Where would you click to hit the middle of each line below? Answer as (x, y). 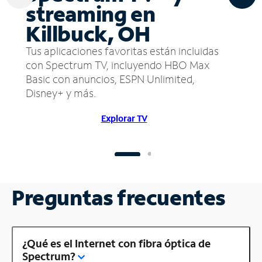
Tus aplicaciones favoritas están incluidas (122, 51)
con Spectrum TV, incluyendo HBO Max (118, 65)
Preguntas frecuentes (119, 197)
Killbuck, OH (88, 33)
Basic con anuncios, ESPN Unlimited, (110, 79)
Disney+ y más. (61, 93)
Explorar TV (124, 118)
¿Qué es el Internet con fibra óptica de (116, 243)
